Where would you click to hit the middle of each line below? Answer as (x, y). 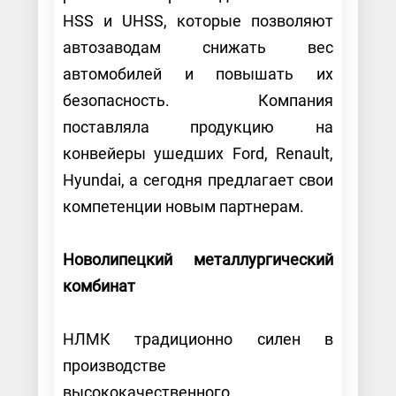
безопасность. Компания (198, 100)
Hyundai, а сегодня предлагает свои (198, 179)
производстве (114, 365)
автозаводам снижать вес (198, 47)
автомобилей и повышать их (198, 73)
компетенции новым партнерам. (185, 206)
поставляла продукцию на (198, 126)
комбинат (100, 286)
